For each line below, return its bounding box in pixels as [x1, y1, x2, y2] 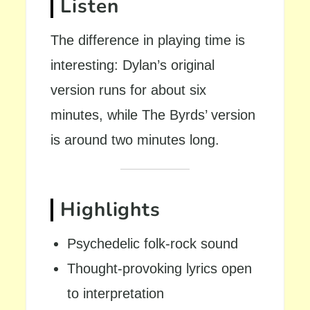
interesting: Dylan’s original [51, 57, 215, 73]
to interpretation [67, 286, 165, 301]
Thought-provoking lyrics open [67, 261, 253, 276]
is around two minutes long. [51, 132, 220, 147]
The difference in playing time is [51, 33, 246, 48]
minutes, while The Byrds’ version [51, 107, 256, 122]
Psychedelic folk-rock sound [67, 236, 239, 251]
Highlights [60, 197, 161, 223]
